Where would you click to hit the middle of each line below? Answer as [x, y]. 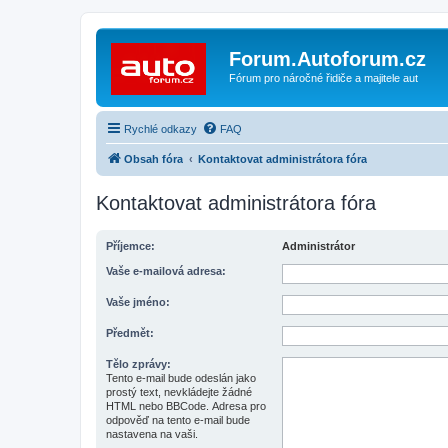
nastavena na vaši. [152, 433]
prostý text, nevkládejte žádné [179, 391]
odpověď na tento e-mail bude [178, 419]
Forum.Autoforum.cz [327, 59]
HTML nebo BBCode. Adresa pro [186, 405]
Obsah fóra [153, 158]
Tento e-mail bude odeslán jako [181, 377]
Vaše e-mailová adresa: [166, 270]
